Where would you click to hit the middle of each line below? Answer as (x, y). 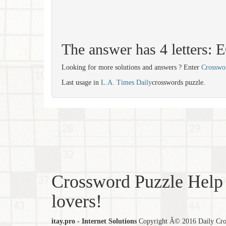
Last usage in (81, 82)
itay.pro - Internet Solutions (94, 221)
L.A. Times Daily (126, 82)
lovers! (77, 201)
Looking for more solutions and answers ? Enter (131, 67)
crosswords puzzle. (179, 82)
